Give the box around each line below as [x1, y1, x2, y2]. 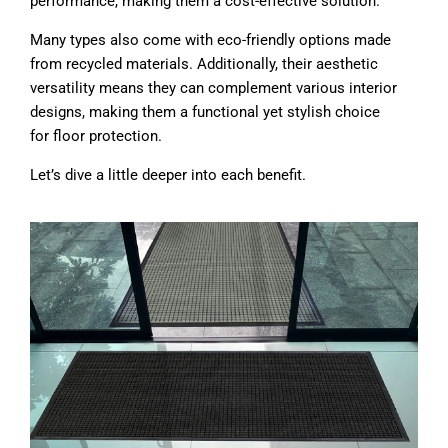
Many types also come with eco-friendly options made [30, 31, 391, 50]
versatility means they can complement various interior [30, 79, 397, 98]
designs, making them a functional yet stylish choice [30, 103, 380, 122]
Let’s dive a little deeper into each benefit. [30, 166, 306, 185]
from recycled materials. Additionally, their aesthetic [30, 55, 378, 74]
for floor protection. [30, 127, 162, 146]
